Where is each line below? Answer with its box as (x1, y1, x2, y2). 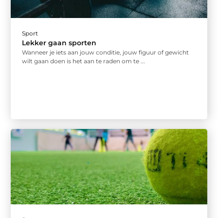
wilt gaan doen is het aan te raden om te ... (22, 57, 145, 65)
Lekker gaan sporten (22, 38, 97, 48)
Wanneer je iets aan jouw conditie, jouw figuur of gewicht (22, 49, 189, 56)
